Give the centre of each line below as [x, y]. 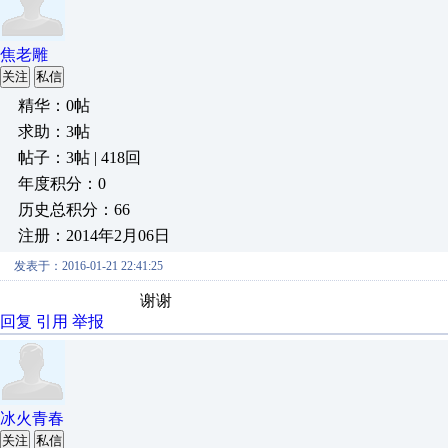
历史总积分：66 [74, 209]
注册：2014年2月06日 [94, 235]
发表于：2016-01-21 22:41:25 [88, 266]
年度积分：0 [62, 183]
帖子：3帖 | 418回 [79, 157]
